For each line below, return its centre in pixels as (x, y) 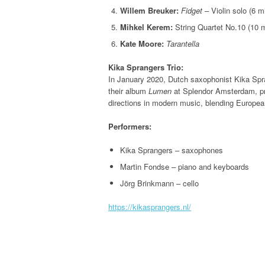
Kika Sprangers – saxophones (172, 150)
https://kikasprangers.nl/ (150, 207)
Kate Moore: (142, 44)
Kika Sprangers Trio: (146, 67)
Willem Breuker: (149, 11)
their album (128, 91)
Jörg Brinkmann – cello (159, 183)
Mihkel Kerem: (146, 27)
